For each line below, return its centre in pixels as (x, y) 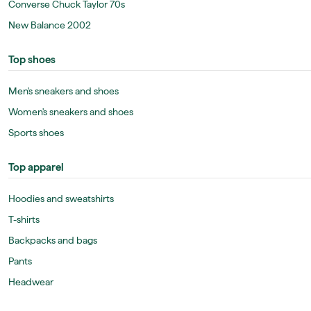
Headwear (31, 282)
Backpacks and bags (53, 240)
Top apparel (36, 167)
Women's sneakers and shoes (71, 112)
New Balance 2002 (50, 25)
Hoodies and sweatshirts (61, 199)
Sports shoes (36, 133)
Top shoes (32, 60)
